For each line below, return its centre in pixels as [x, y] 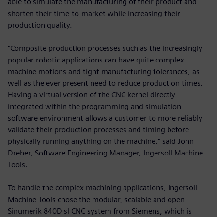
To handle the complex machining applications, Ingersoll [102, 187]
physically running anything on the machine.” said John [101, 141]
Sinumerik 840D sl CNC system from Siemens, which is [100, 211]
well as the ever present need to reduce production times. [105, 83]
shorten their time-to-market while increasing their [94, 13]
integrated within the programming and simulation [94, 106]
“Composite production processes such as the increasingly [105, 48]
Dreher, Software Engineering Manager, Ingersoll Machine [105, 153]
